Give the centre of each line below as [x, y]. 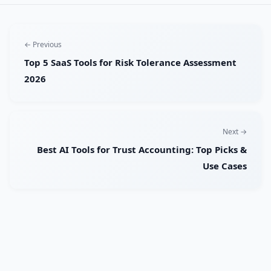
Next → [235, 132]
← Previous [43, 45]
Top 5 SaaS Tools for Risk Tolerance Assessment [130, 63]
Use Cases [225, 166]
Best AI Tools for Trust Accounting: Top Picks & [142, 150]
